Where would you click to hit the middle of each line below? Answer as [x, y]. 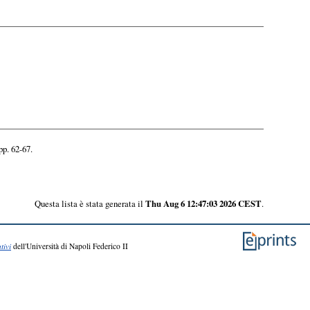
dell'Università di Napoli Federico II [70, 246]
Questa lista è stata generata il [90, 203]
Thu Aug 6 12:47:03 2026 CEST [203, 203]
